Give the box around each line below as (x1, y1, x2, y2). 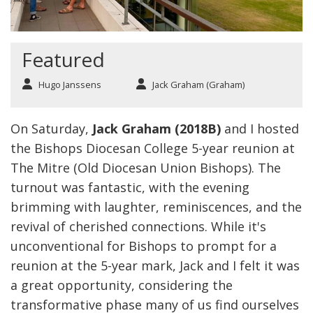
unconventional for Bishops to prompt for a (10, 238, 277, 255)
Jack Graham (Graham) (152, 78, 245, 92)
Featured (22, 46, 105, 73)
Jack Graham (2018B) (92, 120, 221, 138)
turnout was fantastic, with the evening (10, 179, 249, 196)
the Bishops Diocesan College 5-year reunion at (10, 140, 295, 157)
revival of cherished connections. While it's (10, 218, 266, 235)
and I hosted (221, 120, 299, 138)
